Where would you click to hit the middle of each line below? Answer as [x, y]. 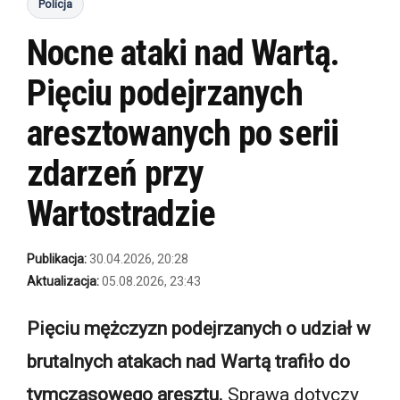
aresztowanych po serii [183, 133]
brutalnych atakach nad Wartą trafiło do [188, 361]
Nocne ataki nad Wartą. [183, 53]
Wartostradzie [121, 213]
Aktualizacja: [63, 281]
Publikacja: [57, 258]
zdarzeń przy [116, 173]
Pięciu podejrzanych [165, 93]
